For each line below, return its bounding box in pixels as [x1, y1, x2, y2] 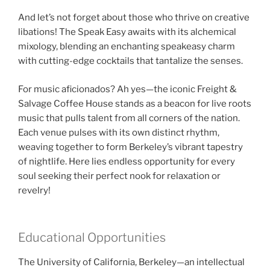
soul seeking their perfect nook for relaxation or [18, 170, 221, 181]
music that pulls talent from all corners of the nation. [18, 112, 240, 124]
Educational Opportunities [18, 230, 166, 245]
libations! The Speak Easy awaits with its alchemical [18, 27, 236, 38]
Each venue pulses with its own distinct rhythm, [18, 127, 219, 138]
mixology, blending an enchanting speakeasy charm [18, 41, 235, 52]
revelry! [18, 184, 51, 196]
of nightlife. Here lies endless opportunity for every [18, 155, 235, 167]
